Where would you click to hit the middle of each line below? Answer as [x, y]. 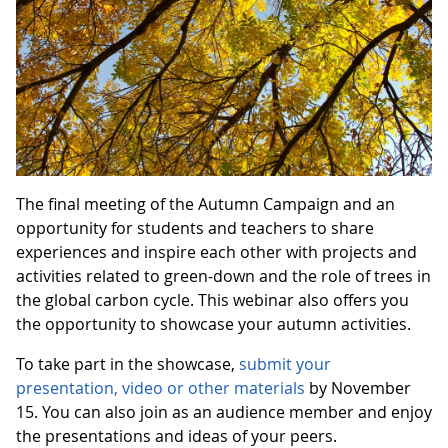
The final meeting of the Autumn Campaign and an [205, 204]
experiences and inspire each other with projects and [216, 252]
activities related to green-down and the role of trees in [223, 276]
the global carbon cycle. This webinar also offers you [212, 300]
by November [358, 388]
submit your [285, 364]
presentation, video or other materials [160, 388]
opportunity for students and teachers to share [195, 228]
